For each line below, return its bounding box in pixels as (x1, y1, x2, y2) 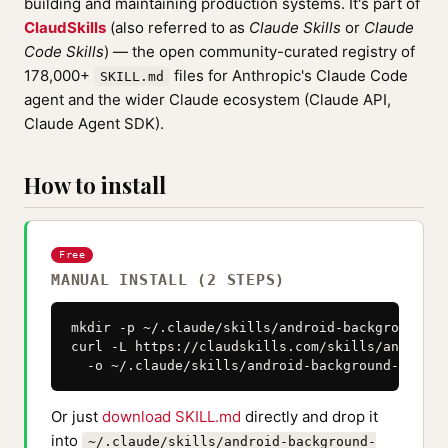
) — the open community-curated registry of (104, 42, 415, 61)
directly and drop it (241, 407, 378, 426)
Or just (51, 407, 102, 426)
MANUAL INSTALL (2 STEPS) (51, 271, 285, 289)
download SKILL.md (102, 407, 241, 426)
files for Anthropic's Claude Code (170, 66, 408, 85)
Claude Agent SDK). (24, 114, 164, 133)
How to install (24, 170, 166, 200)
